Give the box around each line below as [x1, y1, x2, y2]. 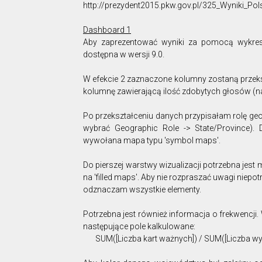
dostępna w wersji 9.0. [83, 50, 164, 59]
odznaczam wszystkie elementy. [83, 185, 201, 194]
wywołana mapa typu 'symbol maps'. [83, 136, 220, 145]
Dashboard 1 [83, 25, 131, 35]
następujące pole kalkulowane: [83, 222, 195, 231]
